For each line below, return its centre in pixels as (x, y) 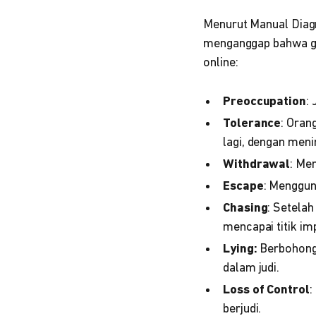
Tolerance (252, 124)
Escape (243, 187)
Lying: (240, 249)
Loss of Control (266, 290)
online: (221, 63)
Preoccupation (265, 102)
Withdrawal (257, 165)
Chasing (245, 208)
